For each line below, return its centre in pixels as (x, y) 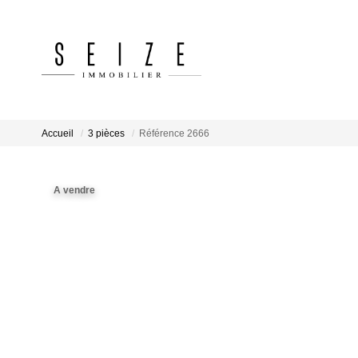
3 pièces (106, 134)
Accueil (58, 134)
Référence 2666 (174, 134)
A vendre (74, 190)
